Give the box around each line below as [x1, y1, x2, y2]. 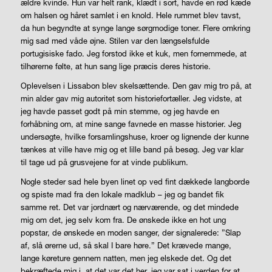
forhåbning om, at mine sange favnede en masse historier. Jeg [20, 119, 241, 129]
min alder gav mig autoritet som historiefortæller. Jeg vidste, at [20, 93, 242, 104]
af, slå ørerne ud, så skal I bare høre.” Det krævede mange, [20, 240, 231, 251]
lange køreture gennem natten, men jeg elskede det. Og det [20, 253, 231, 263]
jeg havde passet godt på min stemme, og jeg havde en [20, 106, 219, 117]
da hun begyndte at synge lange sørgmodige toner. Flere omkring [20, 22, 250, 33]
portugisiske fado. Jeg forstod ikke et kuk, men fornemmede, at [20, 48, 246, 58]
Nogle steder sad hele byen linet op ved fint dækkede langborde [20, 177, 250, 187]
